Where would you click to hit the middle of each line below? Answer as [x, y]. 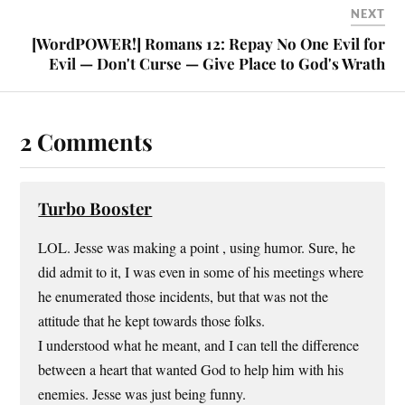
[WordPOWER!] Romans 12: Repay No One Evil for [208, 43]
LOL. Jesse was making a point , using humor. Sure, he [197, 247]
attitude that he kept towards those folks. [152, 320]
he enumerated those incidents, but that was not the [184, 296]
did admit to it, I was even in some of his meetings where [201, 272]
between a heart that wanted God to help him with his [191, 369]
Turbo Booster [95, 208]
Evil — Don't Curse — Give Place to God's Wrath [217, 63]
